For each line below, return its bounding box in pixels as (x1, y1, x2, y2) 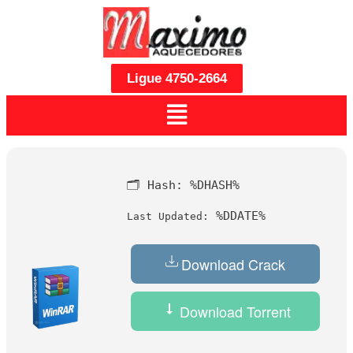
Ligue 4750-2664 (126, 71, 227, 87)
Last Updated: (127, 210, 209, 222)
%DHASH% (190, 177, 240, 192)
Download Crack (181, 253, 285, 274)
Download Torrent (176, 300, 291, 321)
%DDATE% (209, 208, 266, 223)
